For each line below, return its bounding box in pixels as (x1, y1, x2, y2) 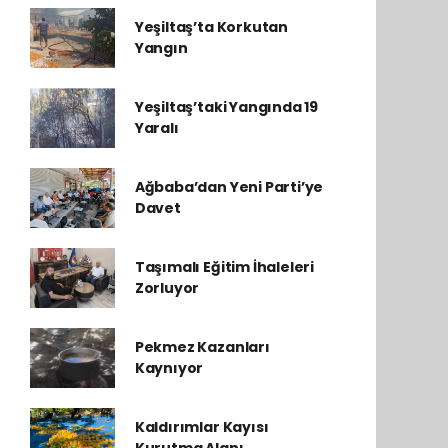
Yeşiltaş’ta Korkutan (134, 17, 288, 37)
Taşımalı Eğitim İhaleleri (134, 257, 315, 277)
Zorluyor (134, 278, 200, 298)
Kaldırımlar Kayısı (134, 417, 269, 437)
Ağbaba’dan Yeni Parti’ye (134, 177, 324, 197)
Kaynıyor (134, 358, 204, 378)
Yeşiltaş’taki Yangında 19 (134, 97, 319, 117)
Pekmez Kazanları (134, 337, 270, 357)
